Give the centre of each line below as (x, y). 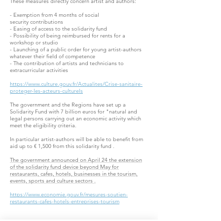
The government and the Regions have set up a (68, 105)
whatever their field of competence (53, 56)
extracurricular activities (39, 70)
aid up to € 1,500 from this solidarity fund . (63, 146)
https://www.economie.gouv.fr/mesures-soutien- (69, 194)
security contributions (37, 22)
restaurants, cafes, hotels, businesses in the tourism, (74, 174)
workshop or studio (34, 42)
